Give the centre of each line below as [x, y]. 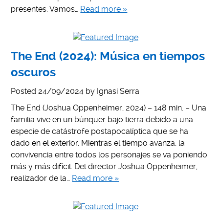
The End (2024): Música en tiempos [108, 56]
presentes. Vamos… [46, 9]
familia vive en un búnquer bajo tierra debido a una [102, 119]
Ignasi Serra [118, 91]
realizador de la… [42, 178]
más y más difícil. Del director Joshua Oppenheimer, [104, 166]
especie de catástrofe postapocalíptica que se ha [100, 131]
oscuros [33, 72]
